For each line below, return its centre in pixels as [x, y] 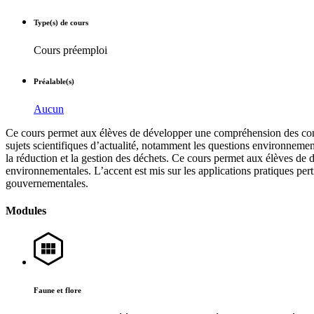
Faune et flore [57, 291]
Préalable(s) [54, 81]
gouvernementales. [47, 183]
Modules [26, 210]
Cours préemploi [70, 50]
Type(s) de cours [61, 22]
